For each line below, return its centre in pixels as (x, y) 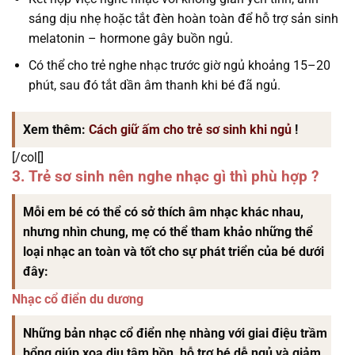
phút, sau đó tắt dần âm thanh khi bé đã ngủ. (154, 86)
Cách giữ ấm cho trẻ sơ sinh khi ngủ (190, 130)
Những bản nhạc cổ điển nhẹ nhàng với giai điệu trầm (175, 333)
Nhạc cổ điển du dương (78, 299)
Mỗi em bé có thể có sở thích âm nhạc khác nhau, (163, 212)
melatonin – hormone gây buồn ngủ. (130, 38)
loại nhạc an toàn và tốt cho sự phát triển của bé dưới (174, 251)
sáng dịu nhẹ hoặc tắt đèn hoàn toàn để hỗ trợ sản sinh (183, 18)
